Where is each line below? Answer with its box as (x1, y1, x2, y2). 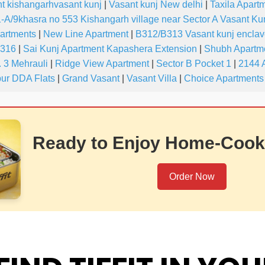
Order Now (169, 172, 215, 182)
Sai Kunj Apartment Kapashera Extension (23, 44, 197, 54)
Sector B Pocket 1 (156, 59, 231, 69)
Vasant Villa (127, 73, 177, 84)
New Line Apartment (43, 29, 128, 40)
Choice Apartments (184, 73, 264, 84)
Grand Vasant (62, 73, 119, 84)
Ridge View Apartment (55, 59, 149, 69)
